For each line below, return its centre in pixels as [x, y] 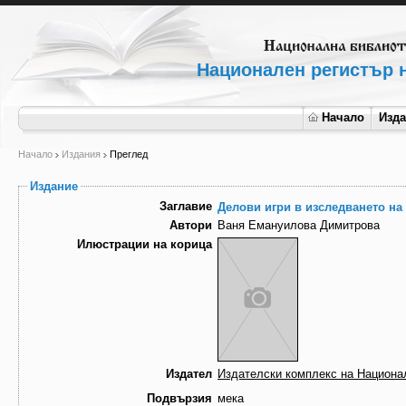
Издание [54, 186]
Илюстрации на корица [145, 245]
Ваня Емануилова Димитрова [299, 226]
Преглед [129, 154]
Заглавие [186, 207]
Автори [191, 226]
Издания [81, 154]
